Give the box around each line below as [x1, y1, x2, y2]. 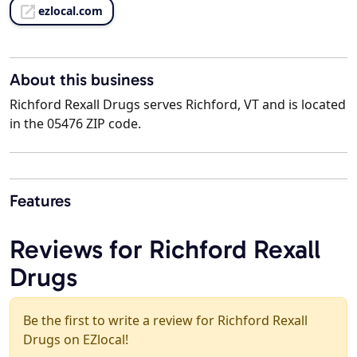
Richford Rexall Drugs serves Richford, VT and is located [10, 96, 346, 114]
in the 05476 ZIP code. [10, 115, 141, 133]
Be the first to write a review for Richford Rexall [23, 312, 308, 330]
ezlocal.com [38, 3, 103, 19]
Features [10, 190, 71, 211]
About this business [10, 69, 154, 90]
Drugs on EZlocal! [23, 331, 128, 349]
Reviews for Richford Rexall [10, 233, 320, 265]
